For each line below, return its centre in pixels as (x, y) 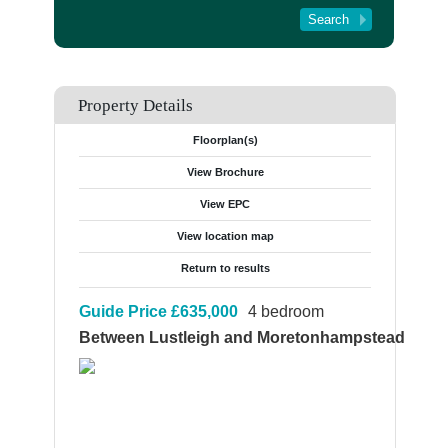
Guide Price (123, 311)
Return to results (225, 268)
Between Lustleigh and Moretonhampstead (242, 337)
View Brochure (225, 172)
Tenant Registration (114, 14)
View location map (225, 236)
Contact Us (91, 80)
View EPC (225, 204)
